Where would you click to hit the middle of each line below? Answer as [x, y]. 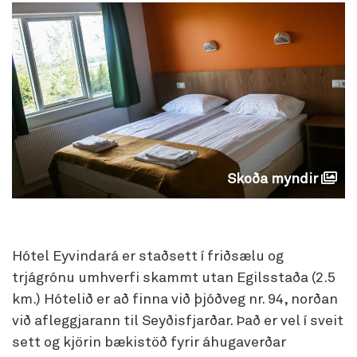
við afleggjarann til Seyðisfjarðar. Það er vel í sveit [178, 321]
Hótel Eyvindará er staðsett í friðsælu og [148, 257]
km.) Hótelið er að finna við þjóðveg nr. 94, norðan [175, 300]
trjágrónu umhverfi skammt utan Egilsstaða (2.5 [174, 278]
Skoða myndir [273, 179]
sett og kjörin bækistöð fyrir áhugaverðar [149, 343]
